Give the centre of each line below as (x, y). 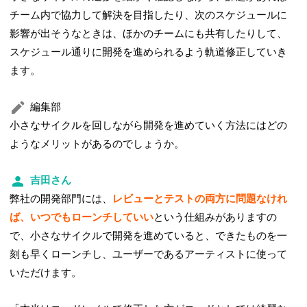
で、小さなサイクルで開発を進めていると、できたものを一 (149, 236)
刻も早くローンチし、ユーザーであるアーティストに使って (149, 255)
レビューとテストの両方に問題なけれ (200, 199)
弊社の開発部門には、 (61, 199)
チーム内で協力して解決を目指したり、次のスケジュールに (149, 15)
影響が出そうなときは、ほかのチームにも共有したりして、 (149, 34)
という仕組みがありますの (216, 218)
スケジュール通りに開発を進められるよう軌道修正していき (149, 52)
